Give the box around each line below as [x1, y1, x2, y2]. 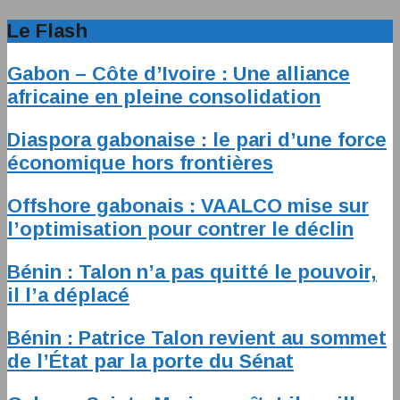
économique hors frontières [7, 152, 273, 174]
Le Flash [7, 20, 87, 42]
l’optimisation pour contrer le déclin [7, 218, 354, 240]
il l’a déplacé [7, 284, 129, 306]
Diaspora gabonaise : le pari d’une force [7, 129, 387, 151]
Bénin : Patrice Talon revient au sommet [7, 327, 387, 349]
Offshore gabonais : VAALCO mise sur [7, 195, 369, 217]
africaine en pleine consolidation [7, 86, 321, 108]
